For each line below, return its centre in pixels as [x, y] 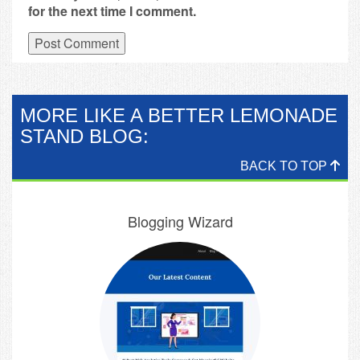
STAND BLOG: [84, 136]
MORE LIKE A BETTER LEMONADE [179, 115]
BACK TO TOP [285, 166]
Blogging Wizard [180, 221]
